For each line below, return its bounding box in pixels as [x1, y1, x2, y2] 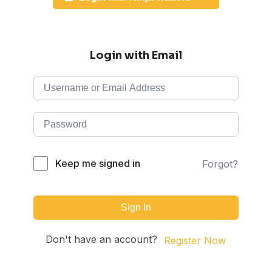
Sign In [121, 202, 151, 212]
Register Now [164, 234, 226, 246]
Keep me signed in [55, 157, 140, 169]
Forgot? [202, 157, 238, 170]
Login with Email [90, 49, 182, 62]
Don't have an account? [46, 233, 163, 245]
